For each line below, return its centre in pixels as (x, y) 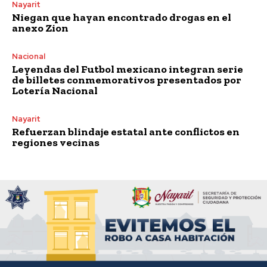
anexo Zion (40, 28)
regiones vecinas (56, 142)
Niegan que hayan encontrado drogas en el (122, 17)
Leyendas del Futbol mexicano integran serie (128, 69)
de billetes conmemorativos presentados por (127, 80)
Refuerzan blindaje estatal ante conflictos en (126, 131)
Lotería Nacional (55, 90)
